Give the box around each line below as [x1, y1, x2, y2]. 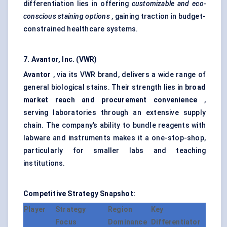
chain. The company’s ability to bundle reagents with [23, 121, 206, 130]
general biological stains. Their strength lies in [23, 83, 185, 92]
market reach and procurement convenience [23, 96, 198, 104]
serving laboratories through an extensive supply [23, 108, 206, 117]
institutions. [23, 159, 65, 168]
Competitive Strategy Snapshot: [23, 190, 135, 198]
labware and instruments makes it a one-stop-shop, [23, 134, 206, 142]
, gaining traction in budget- [109, 12, 206, 21]
